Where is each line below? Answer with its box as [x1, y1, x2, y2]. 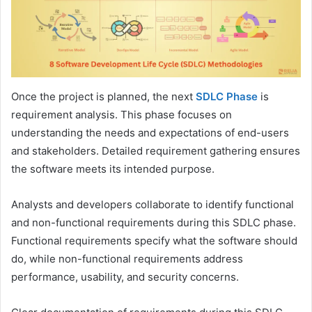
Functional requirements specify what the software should [11, 233, 297, 247]
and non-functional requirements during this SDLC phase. [11, 215, 296, 229]
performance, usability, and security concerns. [11, 270, 239, 283]
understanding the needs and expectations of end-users [11, 125, 289, 139]
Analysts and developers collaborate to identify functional [11, 197, 294, 211]
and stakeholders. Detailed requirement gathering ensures [11, 143, 300, 157]
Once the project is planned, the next [11, 89, 196, 103]
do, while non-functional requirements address [11, 251, 243, 265]
